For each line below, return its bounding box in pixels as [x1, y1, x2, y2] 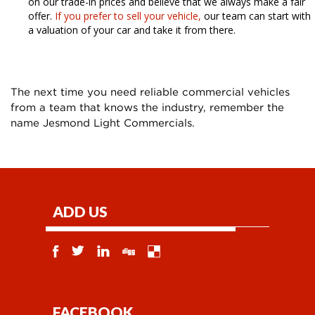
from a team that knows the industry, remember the [11, 101, 284, 112]
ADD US [53, 202, 108, 220]
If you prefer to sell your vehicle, [55, 8, 201, 22]
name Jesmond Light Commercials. [11, 116, 195, 128]
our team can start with [201, 8, 311, 22]
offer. [28, 8, 55, 22]
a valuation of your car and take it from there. [28, 22, 236, 37]
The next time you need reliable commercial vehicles [11, 85, 290, 97]
